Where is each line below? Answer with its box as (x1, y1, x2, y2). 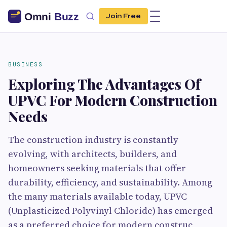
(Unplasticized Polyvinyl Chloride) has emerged (8, 204, 213, 217)
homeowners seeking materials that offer (8, 162, 186, 174)
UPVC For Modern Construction (8, 91, 217, 109)
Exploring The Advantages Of (8, 74, 201, 93)
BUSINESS (8, 61, 43, 68)
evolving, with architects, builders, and (8, 147, 177, 160)
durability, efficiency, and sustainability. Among (8, 176, 212, 188)
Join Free (106, 12, 141, 20)
